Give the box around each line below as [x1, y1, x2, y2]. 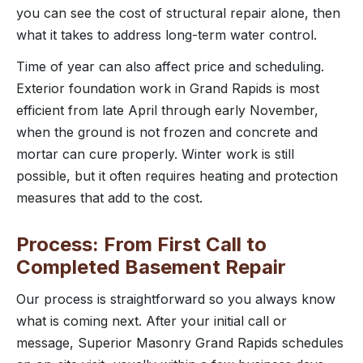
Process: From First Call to [16, 232, 267, 256]
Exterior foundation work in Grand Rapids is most [16, 79, 319, 96]
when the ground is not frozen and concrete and [16, 123, 318, 140]
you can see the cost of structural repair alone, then [16, 4, 340, 21]
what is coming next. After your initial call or [16, 312, 287, 329]
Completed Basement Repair [16, 254, 286, 279]
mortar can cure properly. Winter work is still [16, 145, 294, 162]
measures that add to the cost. [16, 189, 203, 206]
